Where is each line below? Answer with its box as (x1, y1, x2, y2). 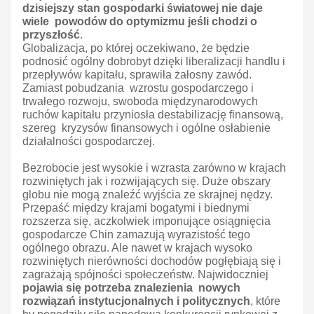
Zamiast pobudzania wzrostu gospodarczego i (22, 82, 254, 95)
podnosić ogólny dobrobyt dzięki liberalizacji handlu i (22, 55, 285, 68)
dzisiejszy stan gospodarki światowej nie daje (22, 2, 263, 15)
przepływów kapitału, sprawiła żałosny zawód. (22, 69, 252, 81)
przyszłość (22, 29, 80, 41)
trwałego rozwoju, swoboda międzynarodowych (22, 95, 258, 108)
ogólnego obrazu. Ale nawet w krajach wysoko (22, 242, 252, 254)
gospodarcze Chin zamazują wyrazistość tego (22, 228, 250, 241)
